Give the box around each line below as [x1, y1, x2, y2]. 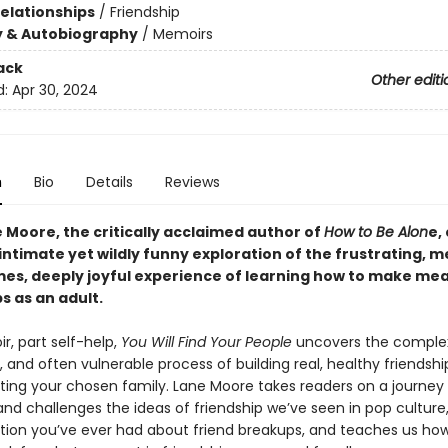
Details [85, 172, 133, 192]
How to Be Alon [323, 222, 428, 242]
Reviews [164, 172, 220, 192]
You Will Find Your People [120, 332, 292, 352]
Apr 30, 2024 [11, 80, 98, 101]
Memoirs [152, 24, 213, 44]
